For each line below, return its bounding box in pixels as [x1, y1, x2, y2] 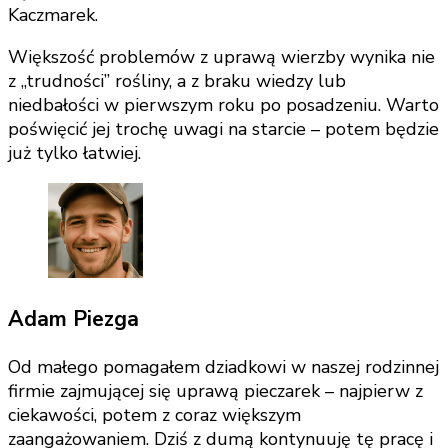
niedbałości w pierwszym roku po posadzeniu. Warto [8, 93, 439, 118]
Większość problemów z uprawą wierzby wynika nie [8, 45, 435, 70]
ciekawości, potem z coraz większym [8, 402, 301, 427]
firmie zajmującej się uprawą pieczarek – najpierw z [8, 378, 423, 403]
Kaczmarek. [8, 3, 98, 28]
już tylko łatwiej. [8, 141, 141, 166]
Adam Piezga [8, 305, 139, 334]
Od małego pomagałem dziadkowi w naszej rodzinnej [8, 354, 439, 379]
